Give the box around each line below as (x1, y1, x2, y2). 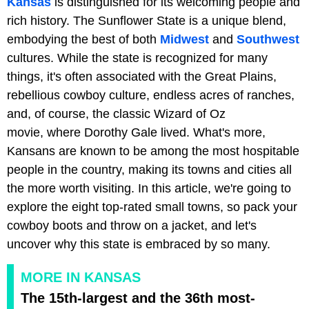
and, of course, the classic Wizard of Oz (7, 107, 226, 121)
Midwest (160, 32, 209, 47)
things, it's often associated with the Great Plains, (7, 70, 277, 84)
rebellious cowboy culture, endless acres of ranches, (7, 88, 295, 103)
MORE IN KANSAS (21, 270, 141, 286)
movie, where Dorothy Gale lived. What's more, (7, 126, 266, 140)
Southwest (237, 32, 299, 47)
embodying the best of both (7, 32, 160, 47)
